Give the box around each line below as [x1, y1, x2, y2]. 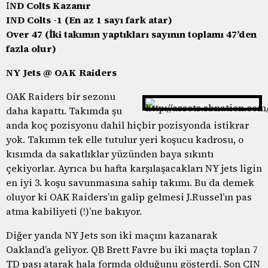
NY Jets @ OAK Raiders [6, 65, 117, 79]
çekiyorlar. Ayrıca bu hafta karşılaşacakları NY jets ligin [6, 161, 262, 175]
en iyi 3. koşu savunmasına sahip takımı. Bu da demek [6, 175, 254, 189]
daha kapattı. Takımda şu [6, 103, 122, 117]
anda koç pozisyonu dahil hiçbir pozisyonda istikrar [6, 118, 249, 132]
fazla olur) [6, 41, 56, 55]
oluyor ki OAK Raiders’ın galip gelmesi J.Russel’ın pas [6, 190, 252, 203]
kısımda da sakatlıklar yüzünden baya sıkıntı [6, 147, 214, 160]
